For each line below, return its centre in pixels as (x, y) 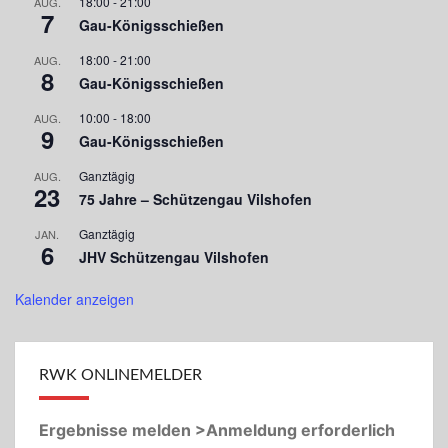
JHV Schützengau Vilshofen (174, 256)
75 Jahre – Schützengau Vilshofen (195, 198)
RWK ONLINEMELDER (120, 374)
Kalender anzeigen (74, 298)
